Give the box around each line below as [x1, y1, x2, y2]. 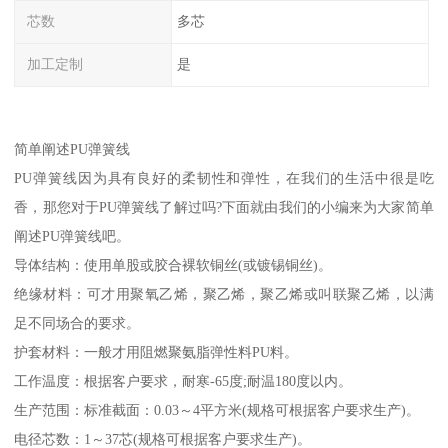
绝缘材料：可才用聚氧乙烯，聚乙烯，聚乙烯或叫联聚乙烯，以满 [14, 285, 434, 302]
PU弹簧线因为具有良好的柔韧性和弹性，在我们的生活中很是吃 [14, 169, 434, 186]
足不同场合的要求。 [14, 314, 141, 331]
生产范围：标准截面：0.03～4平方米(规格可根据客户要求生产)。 [14, 401, 421, 418]
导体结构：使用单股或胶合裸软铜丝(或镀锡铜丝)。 [14, 256, 333, 273]
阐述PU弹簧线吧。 [14, 227, 131, 244]
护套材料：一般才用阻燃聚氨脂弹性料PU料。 [14, 343, 299, 360]
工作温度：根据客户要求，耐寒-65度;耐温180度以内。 [14, 372, 353, 389]
